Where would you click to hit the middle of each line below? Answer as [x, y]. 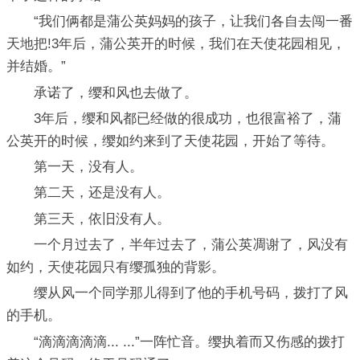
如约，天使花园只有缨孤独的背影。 [116, 268]
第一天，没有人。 [75, 167]
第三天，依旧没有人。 [88, 219]
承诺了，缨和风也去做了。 [102, 92]
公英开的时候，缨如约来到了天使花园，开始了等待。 [170, 141]
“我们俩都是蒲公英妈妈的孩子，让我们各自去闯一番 [180, 22]
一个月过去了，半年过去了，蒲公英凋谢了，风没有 [177, 245]
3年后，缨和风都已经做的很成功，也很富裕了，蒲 [174, 118]
